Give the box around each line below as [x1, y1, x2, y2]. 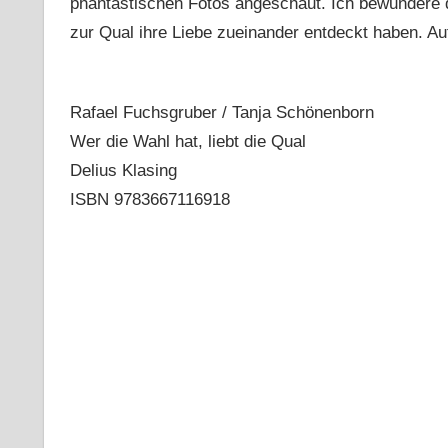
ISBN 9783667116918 [69, 189, 230, 209]
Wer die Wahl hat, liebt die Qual [69, 131, 306, 151]
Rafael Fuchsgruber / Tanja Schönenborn [69, 102, 374, 122]
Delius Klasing [69, 160, 177, 180]
